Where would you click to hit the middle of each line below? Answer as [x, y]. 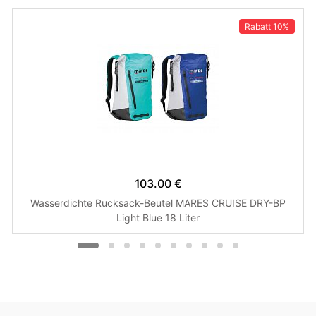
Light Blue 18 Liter [158, 217]
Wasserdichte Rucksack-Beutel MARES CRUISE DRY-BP [158, 202]
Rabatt [259, 27]
